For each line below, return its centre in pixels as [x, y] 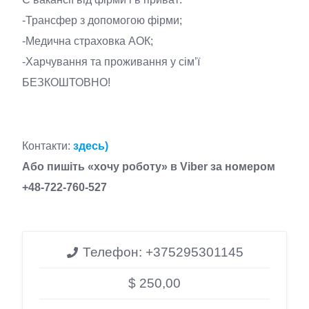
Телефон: [112, 252]
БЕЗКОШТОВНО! [66, 82]
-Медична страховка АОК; [88, 41]
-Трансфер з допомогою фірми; [102, 20]
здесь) [91, 146]
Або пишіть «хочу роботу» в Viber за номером [149, 167]
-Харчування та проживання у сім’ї [111, 62]
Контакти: [48, 146]
